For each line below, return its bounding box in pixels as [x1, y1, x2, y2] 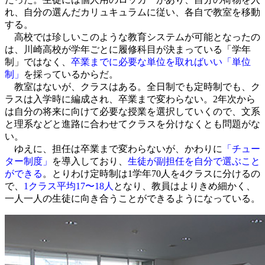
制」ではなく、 [5, 56, 71, 67]
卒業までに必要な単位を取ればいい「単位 [71, 56, 251, 67]
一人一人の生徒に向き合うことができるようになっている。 [5, 193, 260, 203]
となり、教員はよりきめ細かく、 [114, 180, 256, 191]
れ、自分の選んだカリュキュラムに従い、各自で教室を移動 [5, 7, 260, 17]
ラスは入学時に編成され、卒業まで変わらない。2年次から [5, 93, 256, 104]
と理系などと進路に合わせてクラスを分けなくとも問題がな [5, 118, 260, 129]
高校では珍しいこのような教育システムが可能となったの [5, 31, 260, 42]
